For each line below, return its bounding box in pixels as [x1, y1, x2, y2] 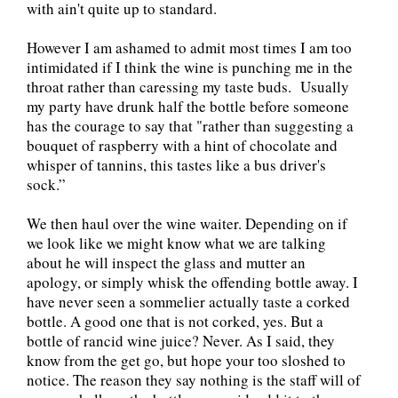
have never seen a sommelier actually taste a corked [27, 291, 350, 313]
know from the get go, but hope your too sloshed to [27, 350, 346, 371]
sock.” [27, 174, 66, 195]
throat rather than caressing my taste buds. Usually [27, 76, 349, 98]
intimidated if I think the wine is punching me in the [27, 57, 353, 78]
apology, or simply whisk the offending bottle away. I [27, 272, 358, 293]
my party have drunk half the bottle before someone [27, 96, 349, 117]
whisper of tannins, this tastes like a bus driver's [27, 155, 326, 176]
